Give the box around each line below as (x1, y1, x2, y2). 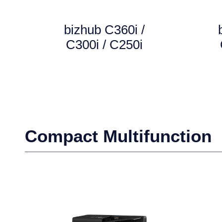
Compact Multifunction (25, 126, 212, 146)
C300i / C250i (66, 37, 143, 52)
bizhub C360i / (64, 22, 145, 37)
